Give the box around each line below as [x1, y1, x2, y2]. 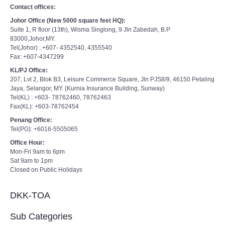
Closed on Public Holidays [10, 166, 82, 173]
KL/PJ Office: [10, 66, 49, 74]
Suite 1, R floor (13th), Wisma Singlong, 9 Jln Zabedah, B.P [10, 26, 170, 33]
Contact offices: [10, 3, 56, 11]
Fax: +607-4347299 [10, 53, 64, 60]
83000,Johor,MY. [10, 35, 55, 42]
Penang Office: [10, 116, 52, 124]
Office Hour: [10, 139, 45, 146]
